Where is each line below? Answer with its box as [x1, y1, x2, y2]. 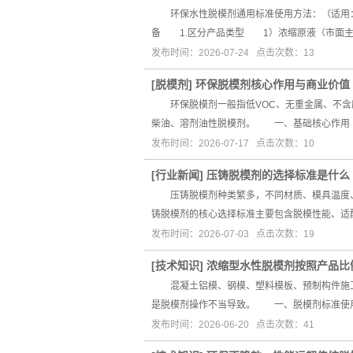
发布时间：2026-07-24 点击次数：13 [151, 47, 314, 58]
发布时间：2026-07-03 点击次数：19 [151, 229, 314, 240]
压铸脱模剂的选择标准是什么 [206, 169, 350, 181]
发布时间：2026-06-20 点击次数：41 [151, 319, 314, 330]
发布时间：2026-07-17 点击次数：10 [151, 138, 314, 149]
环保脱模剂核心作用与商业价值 [195, 78, 350, 91]
